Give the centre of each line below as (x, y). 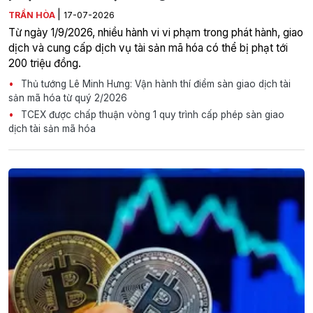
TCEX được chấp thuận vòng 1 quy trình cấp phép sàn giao (151, 115)
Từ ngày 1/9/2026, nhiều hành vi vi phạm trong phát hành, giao (156, 33)
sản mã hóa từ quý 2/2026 (68, 98)
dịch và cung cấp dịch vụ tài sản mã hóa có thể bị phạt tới (148, 48)
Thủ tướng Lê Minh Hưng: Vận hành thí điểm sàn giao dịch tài (154, 84)
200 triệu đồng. (45, 64)
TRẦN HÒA (33, 15)
